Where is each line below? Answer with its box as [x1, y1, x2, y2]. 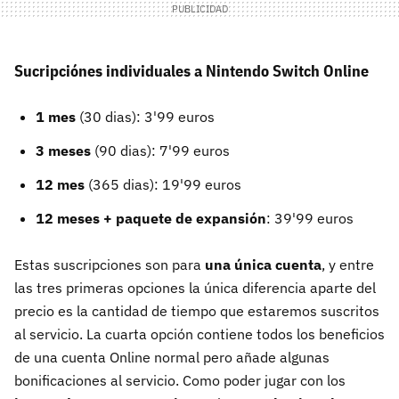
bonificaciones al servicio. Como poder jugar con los [14, 371, 346, 390]
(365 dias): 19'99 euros [88, 175, 241, 194]
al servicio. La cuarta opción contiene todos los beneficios [14, 325, 385, 344]
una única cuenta [205, 256, 322, 274]
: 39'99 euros [266, 209, 354, 228]
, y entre [322, 256, 374, 274]
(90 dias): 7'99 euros [91, 142, 230, 160]
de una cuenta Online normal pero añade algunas [14, 348, 330, 367]
